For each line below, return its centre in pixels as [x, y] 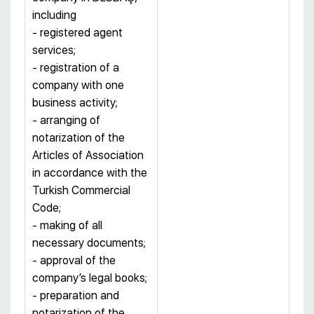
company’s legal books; [90, 278]
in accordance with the [90, 172]
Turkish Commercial [81, 190]
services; [54, 50]
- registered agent [77, 32]
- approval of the [74, 260]
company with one [78, 85]
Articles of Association [88, 155]
